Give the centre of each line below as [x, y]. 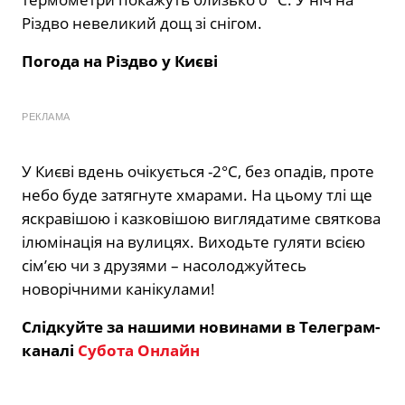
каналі [50, 351]
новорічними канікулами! [118, 289]
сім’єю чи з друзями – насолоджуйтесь [164, 266]
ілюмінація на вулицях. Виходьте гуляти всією [193, 242]
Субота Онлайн [139, 351]
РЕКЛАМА [46, 117]
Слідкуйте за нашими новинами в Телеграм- [201, 327]
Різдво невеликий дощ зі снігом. [142, 24]
